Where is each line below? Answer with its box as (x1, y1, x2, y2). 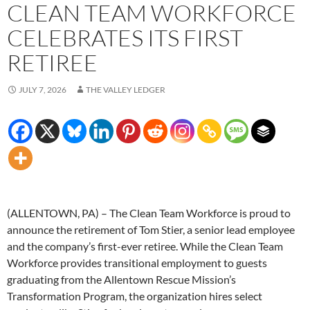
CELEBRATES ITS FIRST (7, 24, 243, 53)
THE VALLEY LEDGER (86, 84, 165, 95)
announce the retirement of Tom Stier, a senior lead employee (7, 223, 295, 237)
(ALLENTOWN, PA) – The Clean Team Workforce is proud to (7, 206, 291, 220)
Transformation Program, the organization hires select (7, 289, 262, 303)
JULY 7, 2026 (19, 84, 66, 95)
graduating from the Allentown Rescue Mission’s (7, 273, 236, 286)
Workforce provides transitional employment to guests (7, 256, 267, 270)
